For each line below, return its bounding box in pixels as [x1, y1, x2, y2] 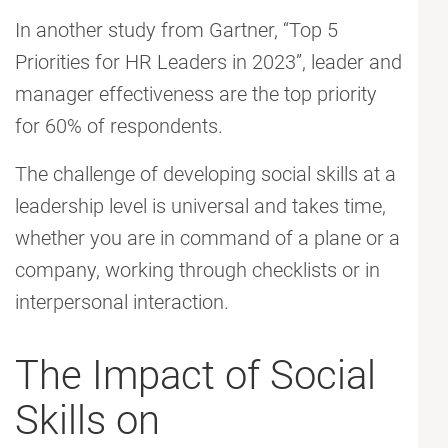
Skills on [15, 397, 160, 445]
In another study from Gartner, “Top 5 [15, 18, 338, 43]
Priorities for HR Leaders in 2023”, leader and [15, 50, 402, 75]
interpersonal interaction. [15, 290, 229, 315]
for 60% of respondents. [15, 114, 223, 139]
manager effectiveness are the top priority [15, 82, 377, 107]
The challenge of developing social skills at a [15, 162, 396, 187]
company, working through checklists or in [15, 258, 380, 283]
